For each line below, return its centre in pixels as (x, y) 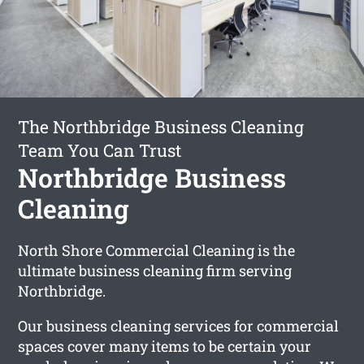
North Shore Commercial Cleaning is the (157, 250)
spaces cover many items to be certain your (165, 346)
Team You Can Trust (100, 150)
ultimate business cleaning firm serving (155, 270)
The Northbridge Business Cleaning (161, 126)
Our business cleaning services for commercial (179, 325)
